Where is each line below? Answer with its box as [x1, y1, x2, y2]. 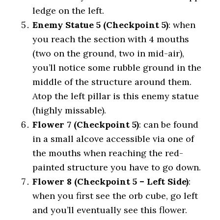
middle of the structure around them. [32, 76, 192, 87]
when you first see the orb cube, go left [32, 190, 198, 201]
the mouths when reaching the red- [32, 147, 184, 159]
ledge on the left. [32, 5, 105, 16]
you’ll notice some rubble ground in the [32, 62, 202, 73]
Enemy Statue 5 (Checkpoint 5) [32, 19, 169, 30]
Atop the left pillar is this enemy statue [32, 90, 199, 102]
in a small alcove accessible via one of [32, 133, 194, 144]
